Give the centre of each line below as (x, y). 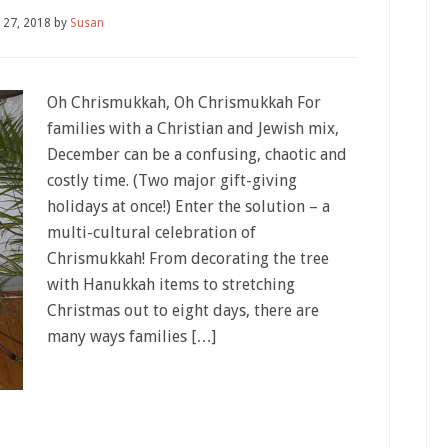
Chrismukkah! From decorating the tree (188, 258)
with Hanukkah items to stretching (171, 284)
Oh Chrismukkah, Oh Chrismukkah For (184, 102)
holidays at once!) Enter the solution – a (188, 206)
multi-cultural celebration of (151, 232)
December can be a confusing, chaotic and (197, 154)
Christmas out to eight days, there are (183, 310)
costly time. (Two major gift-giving (172, 180)
